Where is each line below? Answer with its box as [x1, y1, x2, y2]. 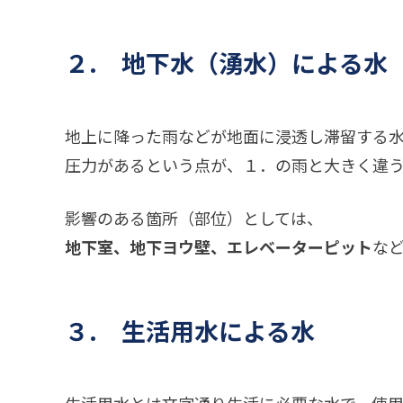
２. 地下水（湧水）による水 [65, 45, 388, 81]
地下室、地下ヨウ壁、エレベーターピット [65, 234, 372, 258]
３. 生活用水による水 [65, 312, 315, 348]
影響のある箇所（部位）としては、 [65, 205, 323, 229]
